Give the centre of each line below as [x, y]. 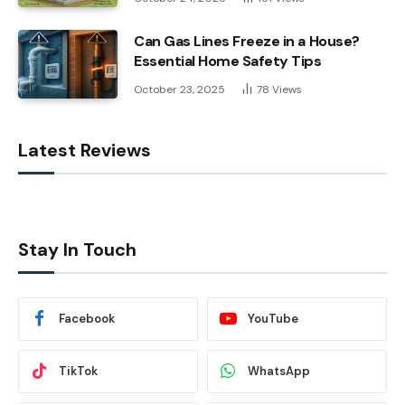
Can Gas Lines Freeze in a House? [247, 41]
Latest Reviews [85, 150]
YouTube [273, 319]
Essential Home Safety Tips [228, 61]
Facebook [87, 319]
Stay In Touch [77, 249]
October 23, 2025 [179, 89]
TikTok [78, 372]
